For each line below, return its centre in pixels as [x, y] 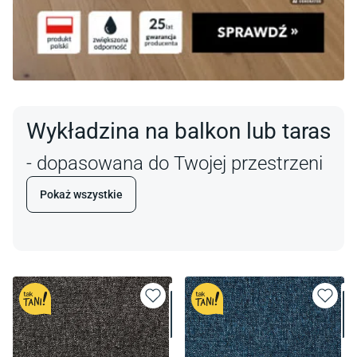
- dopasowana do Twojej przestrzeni [175, 164]
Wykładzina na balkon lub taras [178, 131]
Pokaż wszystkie [81, 195]
